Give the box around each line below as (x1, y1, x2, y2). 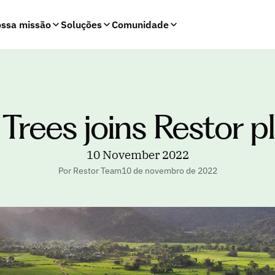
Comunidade (111, 18, 169, 31)
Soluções (60, 18, 102, 31)
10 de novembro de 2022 (121, 165, 217, 176)
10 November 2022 (86, 147, 189, 162)
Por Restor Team (58, 165, 122, 176)
